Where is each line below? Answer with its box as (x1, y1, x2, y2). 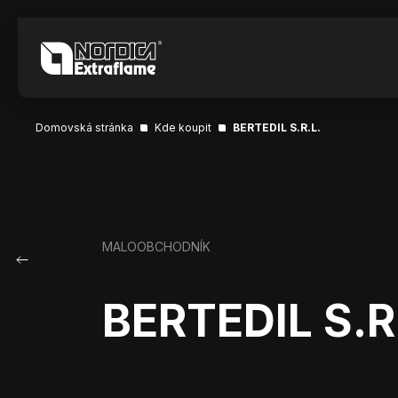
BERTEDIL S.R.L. (233, 121, 321, 134)
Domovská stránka (36, 121, 133, 134)
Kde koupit (155, 121, 211, 134)
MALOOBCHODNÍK (101, 239, 211, 254)
